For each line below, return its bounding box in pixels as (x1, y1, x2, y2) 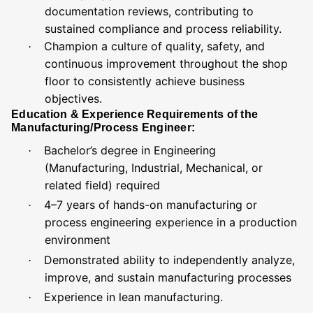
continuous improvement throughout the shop (45, 57, 288, 71)
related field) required (45, 177, 160, 192)
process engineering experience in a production (45, 215, 297, 230)
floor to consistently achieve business (45, 74, 245, 88)
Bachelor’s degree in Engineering (44, 143, 216, 157)
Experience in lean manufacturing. (44, 290, 223, 305)
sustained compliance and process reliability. (45, 22, 282, 36)
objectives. (45, 92, 102, 105)
